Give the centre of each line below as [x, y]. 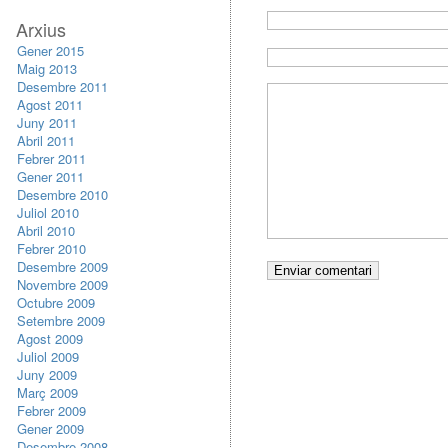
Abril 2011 [46, 140]
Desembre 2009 [62, 266]
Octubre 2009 [56, 302]
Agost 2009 [50, 338]
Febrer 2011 [51, 158]
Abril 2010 [46, 230]
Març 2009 [47, 392]
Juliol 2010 [48, 212]
